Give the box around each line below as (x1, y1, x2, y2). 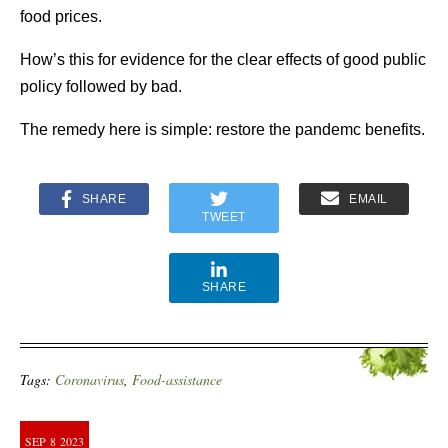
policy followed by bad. (20, 77, 182, 95)
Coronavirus (55, 369, 124, 389)
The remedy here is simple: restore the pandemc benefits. (20, 120, 425, 138)
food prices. (20, 7, 102, 25)
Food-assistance (132, 369, 222, 389)
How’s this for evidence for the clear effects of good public (20, 50, 426, 68)
